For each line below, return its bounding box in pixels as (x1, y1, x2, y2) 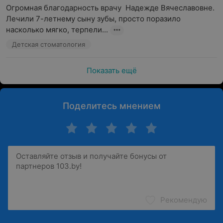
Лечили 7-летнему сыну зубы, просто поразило (6, 14, 181, 23)
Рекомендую (160, 195, 207, 205)
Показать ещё (86, 66, 137, 75)
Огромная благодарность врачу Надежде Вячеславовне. (6, 3, 215, 12)
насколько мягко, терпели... (6, 25, 108, 34)
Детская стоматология (12, 40, 85, 48)
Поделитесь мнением (62, 101, 161, 111)
